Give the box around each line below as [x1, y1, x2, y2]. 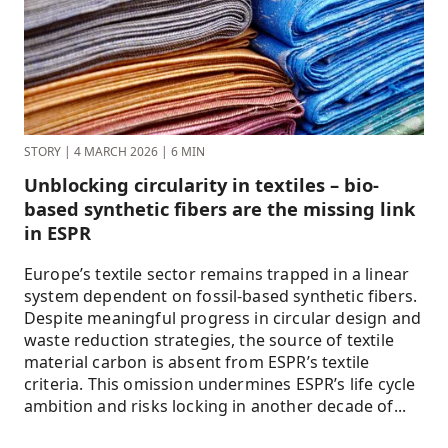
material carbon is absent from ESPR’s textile [24, 351, 370, 374]
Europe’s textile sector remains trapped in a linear [24, 263, 410, 286]
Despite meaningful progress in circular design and [24, 307, 422, 330]
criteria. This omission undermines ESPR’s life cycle [24, 373, 416, 396]
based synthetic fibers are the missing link [24, 196, 415, 222]
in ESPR [24, 220, 91, 246]
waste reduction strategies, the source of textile [24, 329, 394, 352]
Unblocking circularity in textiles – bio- [24, 172, 379, 198]
